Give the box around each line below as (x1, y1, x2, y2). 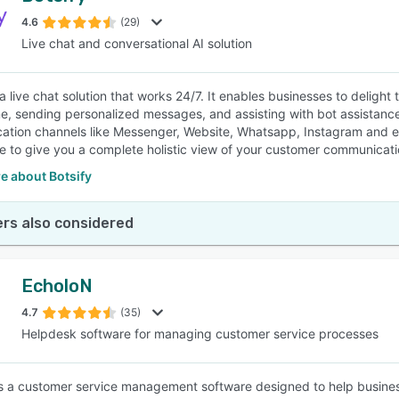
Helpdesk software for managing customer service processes (21, 326, 379, 341)
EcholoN (21, 275, 93, 297)
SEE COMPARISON (143, 81, 247, 95)
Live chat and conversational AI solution (21, 36, 252, 51)
